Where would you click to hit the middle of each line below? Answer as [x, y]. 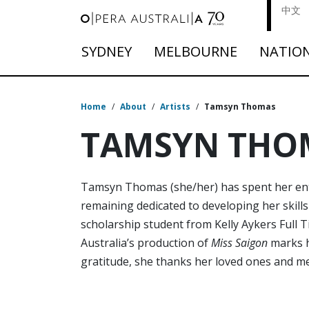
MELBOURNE [196, 52]
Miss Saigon [239, 243]
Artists [175, 107]
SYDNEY [107, 52]
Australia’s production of [146, 243]
